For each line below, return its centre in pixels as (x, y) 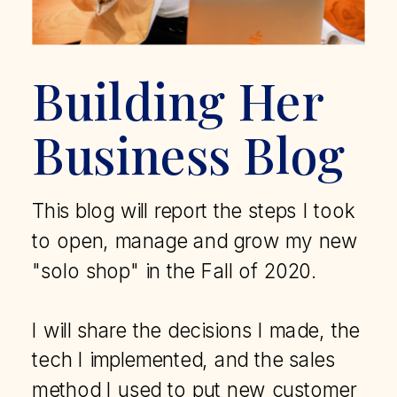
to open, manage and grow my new (195, 241)
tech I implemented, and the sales (184, 360)
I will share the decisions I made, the (196, 330)
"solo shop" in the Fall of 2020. (175, 271)
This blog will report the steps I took (194, 211)
